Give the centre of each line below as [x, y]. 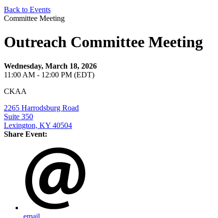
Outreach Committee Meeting [103, 42]
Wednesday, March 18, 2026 [50, 66]
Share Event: [26, 134]
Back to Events [27, 9]
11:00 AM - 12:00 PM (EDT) [49, 74]
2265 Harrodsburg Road [41, 108]
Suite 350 [18, 116]
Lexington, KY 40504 [38, 125]
